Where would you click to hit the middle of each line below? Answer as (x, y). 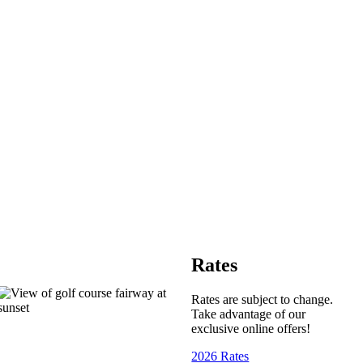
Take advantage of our (249, 314)
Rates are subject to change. (263, 299)
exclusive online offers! (251, 328)
